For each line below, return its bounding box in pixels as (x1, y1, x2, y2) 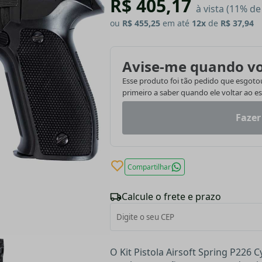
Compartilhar (127, 162, 171, 173)
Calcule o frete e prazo (122, 190, 221, 204)
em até (160, 18, 192, 29)
